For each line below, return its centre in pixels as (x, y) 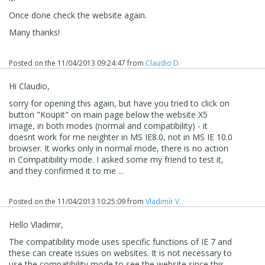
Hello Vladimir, (36, 224)
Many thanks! (34, 32)
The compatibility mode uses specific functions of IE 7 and (120, 241)
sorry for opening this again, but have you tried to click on (119, 103)
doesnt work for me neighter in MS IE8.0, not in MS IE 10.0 (121, 137)
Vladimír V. (163, 201)
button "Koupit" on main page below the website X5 (108, 114)
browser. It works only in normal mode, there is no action (119, 148)
